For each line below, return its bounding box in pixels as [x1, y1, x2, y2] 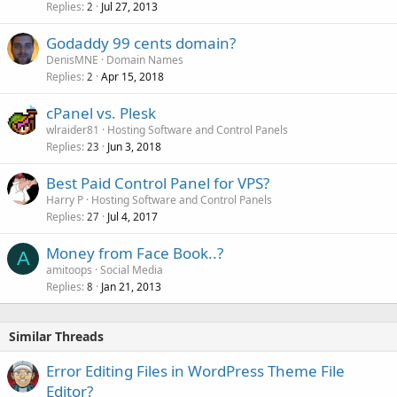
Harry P [46, 192, 83, 208]
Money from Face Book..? [46, 243, 223, 264]
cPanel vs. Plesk [46, 103, 156, 124]
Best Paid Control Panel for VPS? [46, 173, 269, 194]
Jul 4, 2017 [107, 209, 158, 225]
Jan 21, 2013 [101, 279, 161, 295]
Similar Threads [9, 328, 104, 346]
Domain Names [106, 52, 183, 68]
